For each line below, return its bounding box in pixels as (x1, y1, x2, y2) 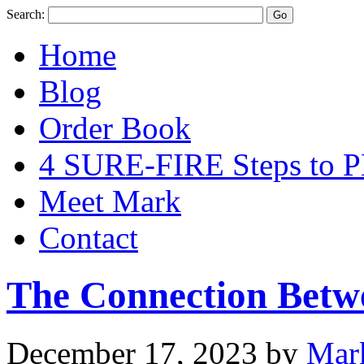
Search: (6, 7, 48, 21)
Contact (39, 220, 138, 255)
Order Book (39, 110, 191, 145)
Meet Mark (39, 184, 181, 219)
